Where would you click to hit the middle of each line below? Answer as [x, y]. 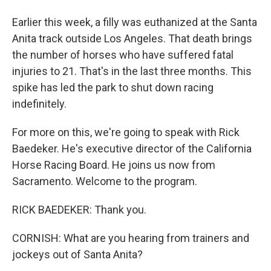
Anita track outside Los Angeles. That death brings [132, 38]
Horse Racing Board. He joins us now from [114, 165]
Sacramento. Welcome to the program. [105, 181]
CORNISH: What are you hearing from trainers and [131, 238]
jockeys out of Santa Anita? [77, 254]
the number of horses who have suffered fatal [123, 55]
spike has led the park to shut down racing [113, 87]
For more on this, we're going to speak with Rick [126, 132]
